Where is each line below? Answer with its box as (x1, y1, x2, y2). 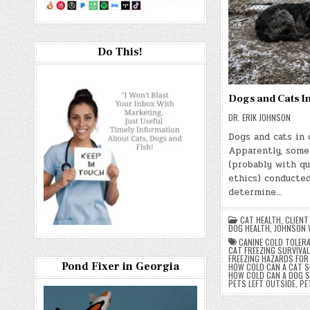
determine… (228, 185, 282, 200)
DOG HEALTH (228, 222, 270, 235)
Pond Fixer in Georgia (61, 259, 179, 273)
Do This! (98, 45, 143, 59)
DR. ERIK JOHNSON (228, 111, 291, 124)
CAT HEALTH (239, 214, 281, 226)
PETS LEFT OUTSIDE (228, 277, 295, 290)
